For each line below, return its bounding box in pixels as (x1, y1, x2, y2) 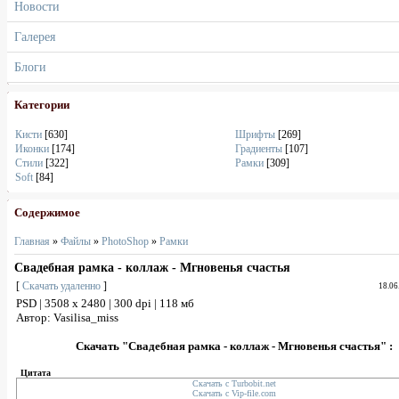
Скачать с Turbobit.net (192, 379, 277, 388)
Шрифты (235, 128, 275, 141)
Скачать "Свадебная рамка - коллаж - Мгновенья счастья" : (76, 339, 394, 353)
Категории (14, 99, 69, 111)
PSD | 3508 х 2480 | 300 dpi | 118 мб (16, 297, 194, 310)
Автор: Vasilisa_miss (16, 311, 118, 324)
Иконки (15, 142, 49, 155)
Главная (14, 235, 50, 248)
